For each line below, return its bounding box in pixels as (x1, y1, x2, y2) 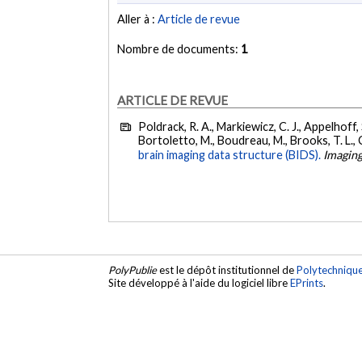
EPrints (290, 276, 324, 290)
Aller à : (117, 12, 158, 27)
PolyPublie (108, 263, 158, 277)
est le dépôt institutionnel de (157, 263, 297, 277)
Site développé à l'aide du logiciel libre (108, 276, 291, 290)
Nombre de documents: (117, 42, 242, 57)
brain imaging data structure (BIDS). (138, 148, 322, 162)
